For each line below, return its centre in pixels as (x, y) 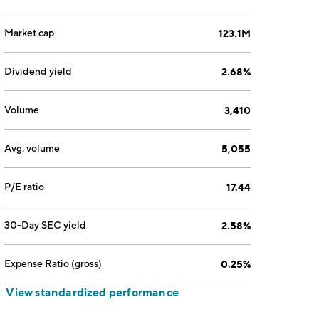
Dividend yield (38, 71)
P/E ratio (25, 187)
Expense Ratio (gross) (53, 263)
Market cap (30, 33)
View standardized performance (92, 292)
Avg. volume (32, 148)
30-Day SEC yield (46, 225)
